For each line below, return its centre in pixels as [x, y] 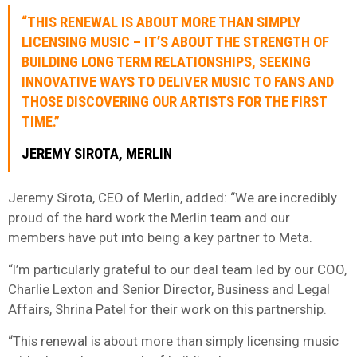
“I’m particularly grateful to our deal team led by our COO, [177, 269]
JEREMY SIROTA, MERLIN [97, 153]
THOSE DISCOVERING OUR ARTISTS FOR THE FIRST [174, 102]
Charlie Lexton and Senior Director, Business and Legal [169, 289]
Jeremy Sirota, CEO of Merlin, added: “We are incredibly [173, 197]
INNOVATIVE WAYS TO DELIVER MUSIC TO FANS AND [178, 82]
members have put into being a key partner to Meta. [160, 237]
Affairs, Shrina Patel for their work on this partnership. [167, 309]
